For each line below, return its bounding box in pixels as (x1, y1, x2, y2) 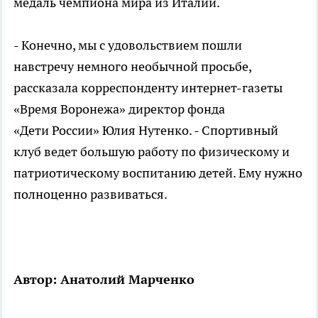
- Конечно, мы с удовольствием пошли (13, 37, 242, 53)
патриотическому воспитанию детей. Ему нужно (13, 165, 302, 181)
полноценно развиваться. (13, 186, 168, 202)
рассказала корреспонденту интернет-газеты (13, 79, 283, 96)
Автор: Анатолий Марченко (13, 271, 194, 287)
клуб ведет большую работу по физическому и (13, 143, 290, 160)
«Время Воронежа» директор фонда (13, 101, 225, 117)
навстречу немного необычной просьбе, (13, 58, 251, 75)
